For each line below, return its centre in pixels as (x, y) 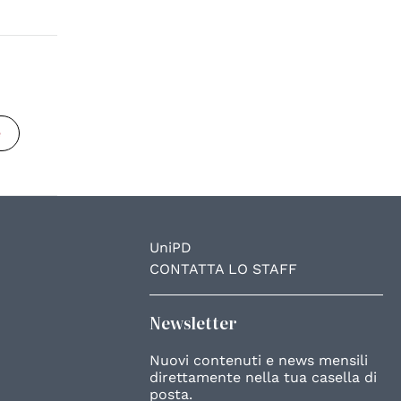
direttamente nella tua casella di (264, 377)
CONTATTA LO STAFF (224, 269)
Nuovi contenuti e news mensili (259, 360)
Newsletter (194, 322)
